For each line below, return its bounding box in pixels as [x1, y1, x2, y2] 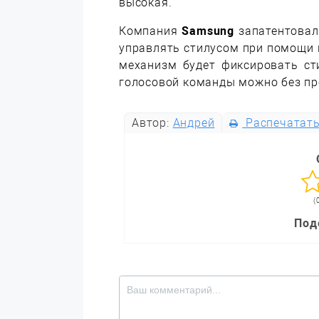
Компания [119, 24, 182, 38]
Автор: [131, 116, 173, 130]
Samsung [182, 24, 235, 38]
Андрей [172, 116, 215, 130]
